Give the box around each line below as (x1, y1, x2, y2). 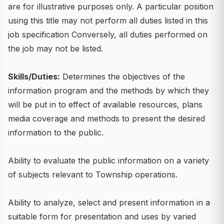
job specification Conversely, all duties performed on (8, 29, 207, 39)
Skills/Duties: (8, 71, 60, 81)
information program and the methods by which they (8, 85, 209, 95)
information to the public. (8, 127, 103, 137)
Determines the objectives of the (60, 71, 185, 81)
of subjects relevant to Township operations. (8, 169, 177, 179)
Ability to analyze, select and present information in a (8, 197, 210, 207)
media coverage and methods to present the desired (8, 113, 205, 123)
